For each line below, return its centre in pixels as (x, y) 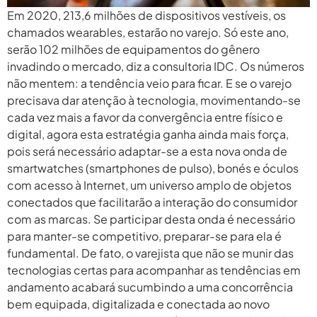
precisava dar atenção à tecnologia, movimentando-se (154, 100)
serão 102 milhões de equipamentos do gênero (133, 50)
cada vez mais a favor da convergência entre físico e (145, 117)
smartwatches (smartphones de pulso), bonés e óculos (153, 168)
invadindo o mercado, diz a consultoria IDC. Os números (156, 67)
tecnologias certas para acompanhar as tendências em (154, 270)
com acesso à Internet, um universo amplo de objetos (149, 185)
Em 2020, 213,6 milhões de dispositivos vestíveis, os (146, 16)
